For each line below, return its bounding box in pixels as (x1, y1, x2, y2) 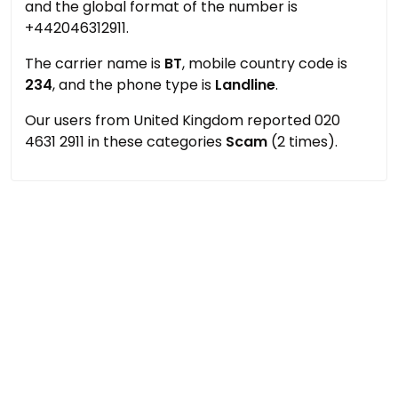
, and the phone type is (52, 75, 215, 95)
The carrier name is (25, 53, 164, 74)
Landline (215, 75, 275, 95)
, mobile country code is (182, 53, 347, 74)
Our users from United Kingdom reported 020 (25, 110, 340, 131)
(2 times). (267, 131, 338, 152)
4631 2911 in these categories (25, 131, 226, 152)
